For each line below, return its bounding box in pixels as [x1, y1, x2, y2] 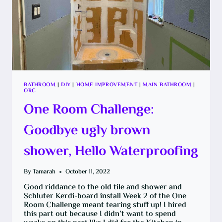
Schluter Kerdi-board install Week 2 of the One [24, 190, 186, 203]
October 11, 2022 [65, 167, 111, 177]
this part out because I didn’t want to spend [24, 208, 176, 221]
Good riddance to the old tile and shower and [24, 181, 182, 194]
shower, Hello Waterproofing [24, 141, 198, 163]
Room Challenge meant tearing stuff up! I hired [24, 199, 186, 212]
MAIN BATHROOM [143, 81, 192, 90]
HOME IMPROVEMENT [76, 81, 138, 90]
